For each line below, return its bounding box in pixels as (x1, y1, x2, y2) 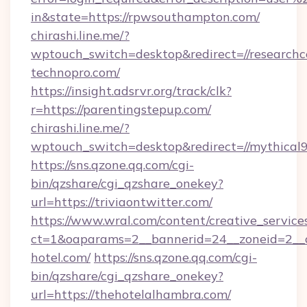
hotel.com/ (31, 249, 90, 265)
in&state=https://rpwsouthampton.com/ (31, 9, 260, 25)
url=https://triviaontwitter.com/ (31, 194, 212, 210)
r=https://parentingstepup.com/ (31, 101, 211, 117)
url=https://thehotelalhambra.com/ (31, 286, 231, 302)
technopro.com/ (31, 64, 120, 80)
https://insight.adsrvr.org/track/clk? (31, 83, 232, 99)
